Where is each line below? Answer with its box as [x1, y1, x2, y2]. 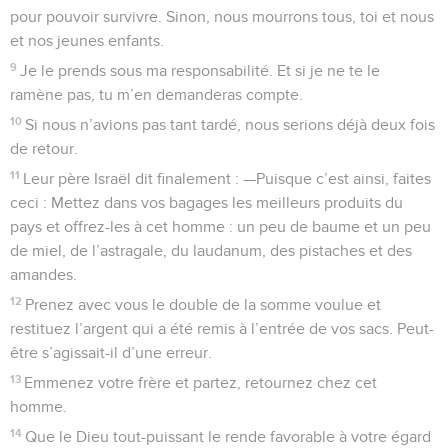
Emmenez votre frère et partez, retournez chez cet [24, 374, 378, 391]
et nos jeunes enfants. [10, 32, 164, 49]
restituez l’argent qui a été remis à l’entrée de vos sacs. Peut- [10, 320, 434, 337]
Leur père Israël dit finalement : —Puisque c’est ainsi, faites [23, 170, 432, 187]
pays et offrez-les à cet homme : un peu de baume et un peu [10, 218, 431, 235]
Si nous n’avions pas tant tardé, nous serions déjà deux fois [25, 116, 436, 133]
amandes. [10, 266, 77, 283]
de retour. [10, 140, 78, 157]
